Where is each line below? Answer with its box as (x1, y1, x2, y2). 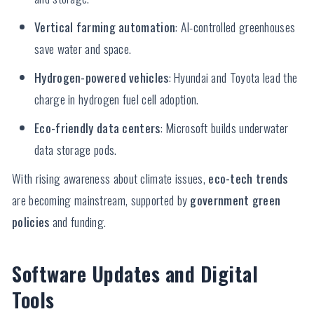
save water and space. (34, 39, 132, 58)
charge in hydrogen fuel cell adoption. (34, 90, 199, 109)
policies (12, 212, 50, 231)
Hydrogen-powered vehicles (34, 68, 169, 87)
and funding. (49, 212, 107, 231)
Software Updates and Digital (12, 259, 258, 289)
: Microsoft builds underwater (160, 118, 289, 137)
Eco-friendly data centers (34, 118, 161, 137)
